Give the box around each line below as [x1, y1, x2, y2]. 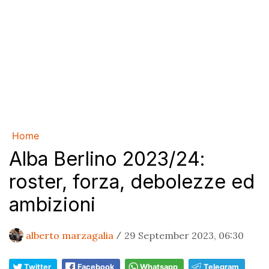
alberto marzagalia [26, 229, 113, 241]
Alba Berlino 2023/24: [9, 147, 205, 171]
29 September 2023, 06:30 [124, 229, 244, 241]
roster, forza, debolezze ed [9, 170, 255, 193]
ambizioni [9, 193, 95, 216]
